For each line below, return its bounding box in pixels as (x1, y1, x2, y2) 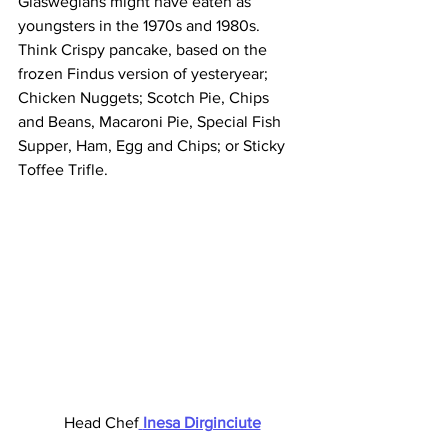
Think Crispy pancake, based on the (18, 41, 271, 58)
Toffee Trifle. (18, 161, 112, 178)
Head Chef (59, 414, 139, 431)
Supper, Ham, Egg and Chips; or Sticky (18, 137, 289, 154)
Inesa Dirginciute (142, 414, 261, 431)
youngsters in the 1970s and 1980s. (18, 17, 264, 34)
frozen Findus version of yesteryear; (18, 65, 272, 82)
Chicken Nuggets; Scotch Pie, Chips (18, 89, 273, 106)
